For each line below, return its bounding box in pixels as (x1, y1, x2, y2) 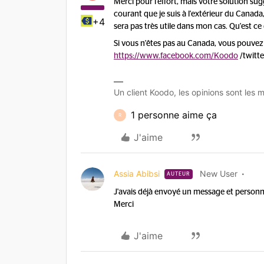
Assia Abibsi (114, 169, 160, 179)
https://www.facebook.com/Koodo (114, 52, 238, 60)
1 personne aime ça (131, 109, 217, 121)
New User (200, 169, 237, 179)
